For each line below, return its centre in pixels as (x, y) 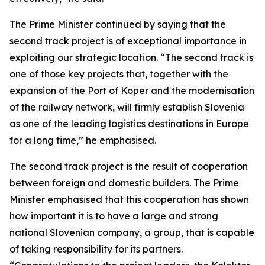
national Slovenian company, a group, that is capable (132, 232)
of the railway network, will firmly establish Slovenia (127, 107)
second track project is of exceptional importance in (128, 41)
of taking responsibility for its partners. (96, 249)
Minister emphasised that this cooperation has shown (129, 199)
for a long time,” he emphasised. (83, 140)
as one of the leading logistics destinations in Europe (129, 124)
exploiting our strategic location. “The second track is (131, 57)
